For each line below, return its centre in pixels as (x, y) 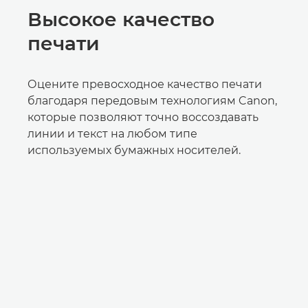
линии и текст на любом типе (112, 134)
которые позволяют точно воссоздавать (143, 117)
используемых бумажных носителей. (134, 150)
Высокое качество (121, 19)
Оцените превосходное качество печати (145, 84)
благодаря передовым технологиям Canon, (152, 101)
